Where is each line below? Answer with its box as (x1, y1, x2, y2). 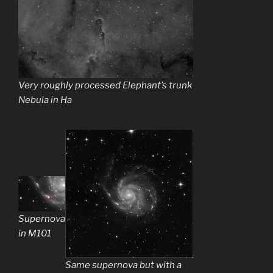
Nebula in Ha (18, 94, 72, 105)
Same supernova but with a (65, 260, 182, 271)
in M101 (18, 228, 51, 239)
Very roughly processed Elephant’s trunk (18, 79, 192, 91)
